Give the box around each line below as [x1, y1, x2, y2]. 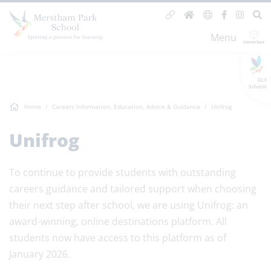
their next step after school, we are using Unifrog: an [9, 198, 248, 212]
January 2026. [9, 247, 70, 261]
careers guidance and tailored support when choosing [9, 182, 256, 195]
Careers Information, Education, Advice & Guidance [52, 102, 200, 111]
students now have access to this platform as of [9, 231, 226, 244]
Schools [249, 83, 267, 90]
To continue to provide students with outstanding [9, 166, 236, 179]
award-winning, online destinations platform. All [9, 215, 227, 228]
